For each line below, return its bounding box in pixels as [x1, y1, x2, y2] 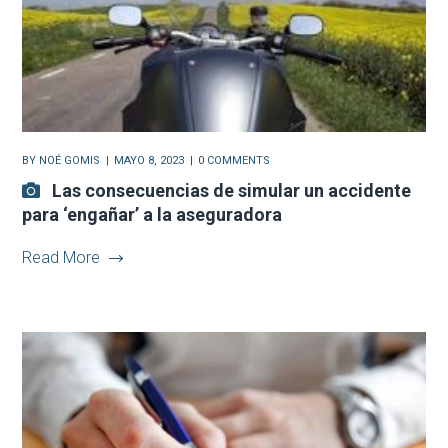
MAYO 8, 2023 [114, 153, 185, 167]
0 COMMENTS [198, 153, 271, 167]
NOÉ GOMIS [39, 153, 101, 167]
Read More [22, 247, 101, 267]
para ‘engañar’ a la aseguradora [22, 203, 283, 225]
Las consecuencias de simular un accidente [52, 179, 412, 201]
